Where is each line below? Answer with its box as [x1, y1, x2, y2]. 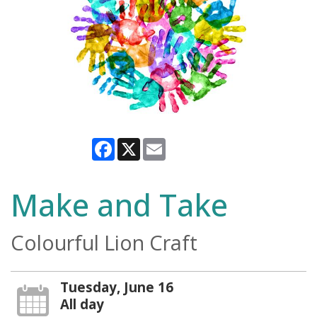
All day [59, 295, 104, 313]
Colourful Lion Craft [11, 229, 197, 257]
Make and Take [11, 184, 228, 226]
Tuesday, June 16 [59, 278, 173, 296]
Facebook [115, 136, 166, 152]
